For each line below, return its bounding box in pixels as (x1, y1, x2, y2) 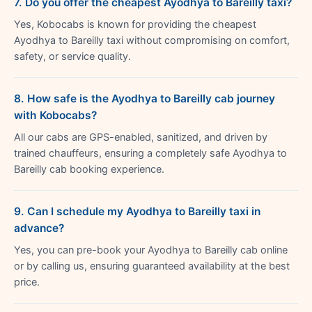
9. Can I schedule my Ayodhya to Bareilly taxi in (14, 204, 260, 218)
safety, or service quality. (14, 49, 131, 63)
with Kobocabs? (14, 108, 97, 122)
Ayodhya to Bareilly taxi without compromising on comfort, (14, 33, 290, 47)
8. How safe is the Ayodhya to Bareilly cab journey (14, 91, 275, 105)
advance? (14, 221, 64, 235)
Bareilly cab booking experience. (14, 162, 164, 175)
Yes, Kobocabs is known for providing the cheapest (14, 17, 256, 31)
